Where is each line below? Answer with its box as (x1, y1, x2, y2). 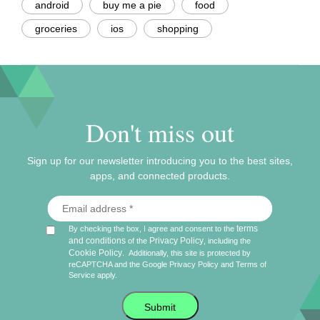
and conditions (69, 236, 126, 246)
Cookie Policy (69, 248, 123, 259)
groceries (35, 23, 77, 35)
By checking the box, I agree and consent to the (69, 224, 237, 234)
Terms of (236, 260, 267, 269)
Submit (144, 301, 176, 314)
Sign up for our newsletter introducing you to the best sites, (27, 155, 293, 167)
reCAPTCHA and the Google (69, 260, 170, 269)
